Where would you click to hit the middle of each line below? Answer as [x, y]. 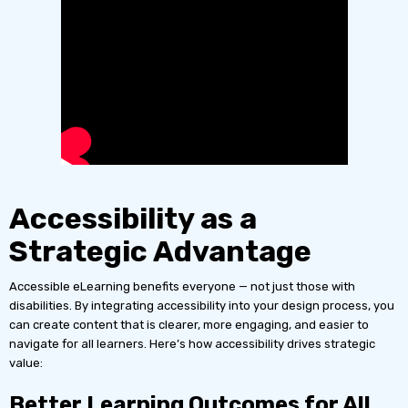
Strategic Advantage [160, 251]
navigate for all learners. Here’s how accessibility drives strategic [192, 343]
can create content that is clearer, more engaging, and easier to [189, 324]
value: [26, 362]
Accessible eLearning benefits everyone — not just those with [182, 286]
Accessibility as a [133, 218]
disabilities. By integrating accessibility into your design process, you [202, 305]
